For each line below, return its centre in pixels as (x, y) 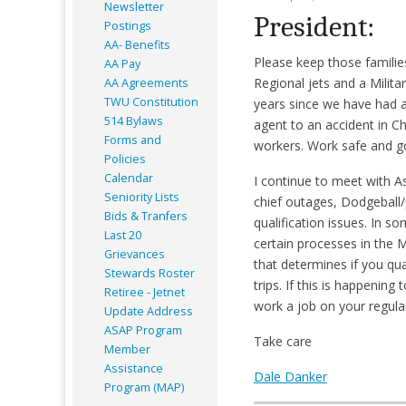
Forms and (133, 140)
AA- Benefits (137, 44)
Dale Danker (290, 376)
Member (127, 349)
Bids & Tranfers (146, 216)
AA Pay (122, 63)
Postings (128, 25)
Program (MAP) (144, 387)
